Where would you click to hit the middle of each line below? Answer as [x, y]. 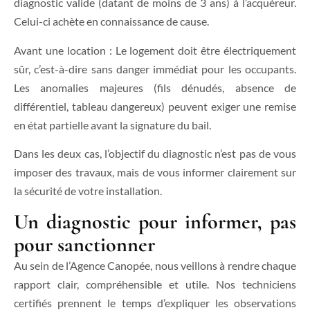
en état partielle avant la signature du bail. [112, 125]
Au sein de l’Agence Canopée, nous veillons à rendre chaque [155, 265]
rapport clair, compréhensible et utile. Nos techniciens [155, 284]
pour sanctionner [84, 244]
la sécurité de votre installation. [88, 191]
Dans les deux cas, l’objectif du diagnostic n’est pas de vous [155, 154]
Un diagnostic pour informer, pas [155, 221]
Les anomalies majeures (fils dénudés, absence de [155, 87]
